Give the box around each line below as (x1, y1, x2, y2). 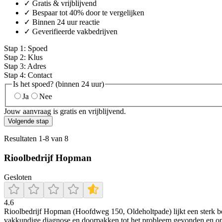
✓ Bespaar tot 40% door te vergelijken (24, 8, 144, 17)
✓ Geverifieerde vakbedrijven (24, 27, 117, 36)
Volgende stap (8, 117, 49, 125)
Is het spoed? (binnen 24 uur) (13, 79, 104, 88)
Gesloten (4, 172, 32, 181)
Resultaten (4, 134, 39, 143)
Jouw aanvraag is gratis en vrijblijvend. (4, 107, 126, 116)
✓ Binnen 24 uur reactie (24, 17, 100, 26)
